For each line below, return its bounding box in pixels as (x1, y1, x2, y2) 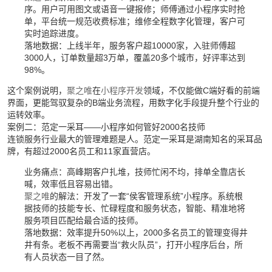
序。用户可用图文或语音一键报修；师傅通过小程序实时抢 (24, 4, 245, 15)
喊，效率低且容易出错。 (24, 179, 118, 189)
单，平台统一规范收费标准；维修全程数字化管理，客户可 (24, 16, 245, 27)
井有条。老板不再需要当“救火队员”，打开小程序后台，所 (24, 240, 243, 250)
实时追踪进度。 (24, 29, 84, 39)
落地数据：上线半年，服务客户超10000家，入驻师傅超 (24, 41, 236, 51)
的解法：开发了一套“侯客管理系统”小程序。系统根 (49, 191, 243, 202)
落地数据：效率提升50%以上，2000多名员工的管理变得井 (24, 228, 248, 238)
